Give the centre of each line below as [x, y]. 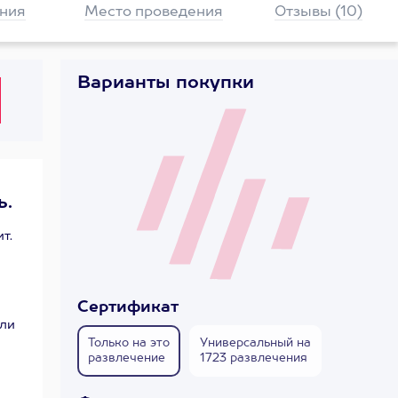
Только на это [129, 343]
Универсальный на [255, 343]
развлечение [127, 358]
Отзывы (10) [318, 12]
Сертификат [128, 307]
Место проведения [153, 12]
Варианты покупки [166, 84]
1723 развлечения [254, 358]
